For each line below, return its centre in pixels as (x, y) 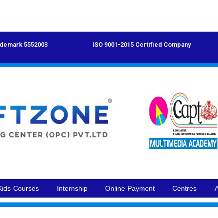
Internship (72, 188)
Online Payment (130, 188)
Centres (185, 188)
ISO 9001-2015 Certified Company (142, 45)
